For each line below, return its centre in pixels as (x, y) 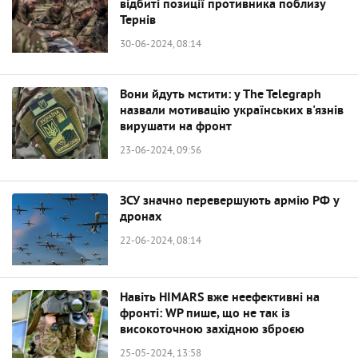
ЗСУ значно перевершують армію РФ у (229, 201)
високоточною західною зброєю (212, 330)
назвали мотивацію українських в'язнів (232, 111)
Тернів (138, 21)
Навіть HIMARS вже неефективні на (220, 298)
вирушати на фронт (176, 127)
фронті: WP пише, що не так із (205, 314)
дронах (141, 217)
